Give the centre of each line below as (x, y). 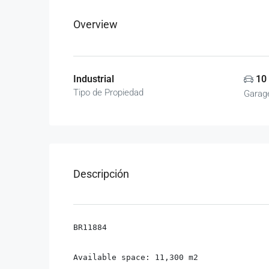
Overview (95, 24)
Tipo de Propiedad (108, 92)
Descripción (101, 174)
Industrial (94, 79)
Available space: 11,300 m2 (136, 257)
